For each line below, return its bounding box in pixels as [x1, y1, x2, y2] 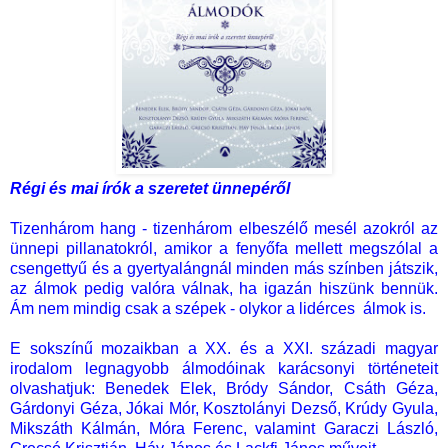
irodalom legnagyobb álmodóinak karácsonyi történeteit [10, 360, 438, 378]
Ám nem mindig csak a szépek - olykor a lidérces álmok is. [10, 300, 426, 318]
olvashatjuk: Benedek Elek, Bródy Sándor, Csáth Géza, [10, 380, 438, 398]
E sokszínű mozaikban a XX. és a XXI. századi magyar [10, 340, 438, 358]
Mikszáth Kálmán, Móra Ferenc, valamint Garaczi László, [10, 420, 438, 438]
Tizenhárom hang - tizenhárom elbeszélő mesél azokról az [10, 220, 438, 238]
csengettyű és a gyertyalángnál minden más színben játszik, [10, 260, 438, 278]
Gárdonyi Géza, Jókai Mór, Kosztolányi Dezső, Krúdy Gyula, [10, 400, 438, 418]
